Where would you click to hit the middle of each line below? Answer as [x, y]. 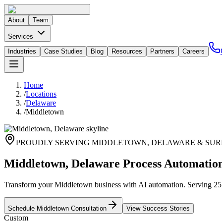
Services [22, 36]
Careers [194, 51]
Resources [127, 51]
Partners [162, 51]
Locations [41, 94]
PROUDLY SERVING [54, 142]
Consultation [88, 208]
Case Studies [63, 51]
